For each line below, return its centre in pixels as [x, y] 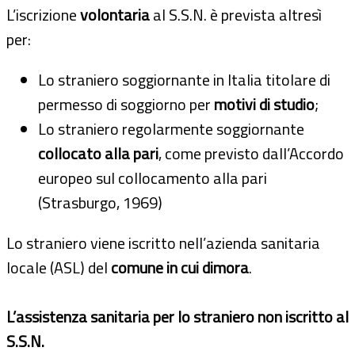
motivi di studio [264, 104]
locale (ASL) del [59, 267]
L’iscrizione [43, 14]
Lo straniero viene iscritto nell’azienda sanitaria [163, 242]
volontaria [115, 14]
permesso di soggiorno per [126, 104]
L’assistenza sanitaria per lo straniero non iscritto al [177, 316]
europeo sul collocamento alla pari [153, 177]
